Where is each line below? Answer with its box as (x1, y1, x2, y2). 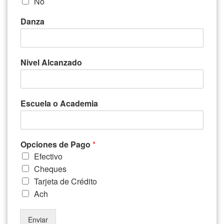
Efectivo (34, 150, 62, 162)
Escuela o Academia (20, 97, 98, 109)
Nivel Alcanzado (20, 56, 82, 68)
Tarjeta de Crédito (34, 175, 97, 187)
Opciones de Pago (20, 138, 92, 150)
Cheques (34, 162, 66, 174)
